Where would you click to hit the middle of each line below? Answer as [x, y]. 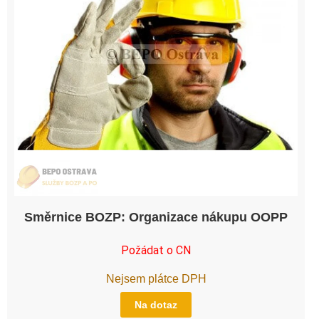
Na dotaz [156, 304]
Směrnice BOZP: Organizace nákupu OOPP [156, 217]
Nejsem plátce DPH [156, 278]
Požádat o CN [156, 250]
